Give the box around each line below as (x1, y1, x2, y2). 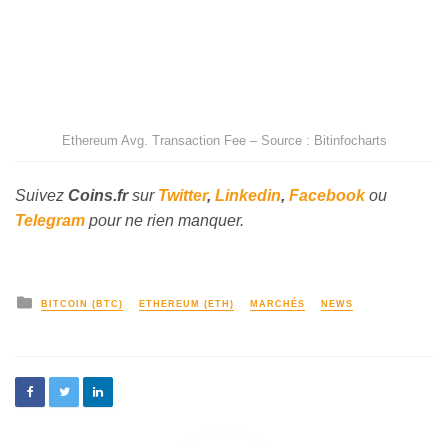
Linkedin (215, 186, 281, 204)
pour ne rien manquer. (85, 211, 244, 229)
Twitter (158, 186, 207, 204)
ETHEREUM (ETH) (139, 298, 234, 309)
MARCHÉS (250, 298, 305, 309)
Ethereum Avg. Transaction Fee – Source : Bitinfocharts (61, 132, 387, 148)
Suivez (15, 186, 68, 204)
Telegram (15, 211, 85, 229)
